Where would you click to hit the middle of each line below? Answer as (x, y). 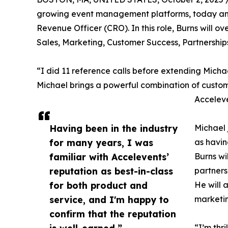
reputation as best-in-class (111, 171)
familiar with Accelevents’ (109, 156)
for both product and (98, 185)
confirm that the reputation (113, 213)
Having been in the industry (113, 128)
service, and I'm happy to (109, 199)
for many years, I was (101, 142)
